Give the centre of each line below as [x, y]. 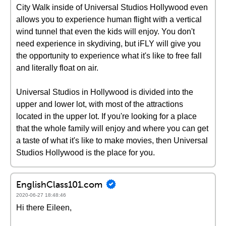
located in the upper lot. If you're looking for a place [106, 116]
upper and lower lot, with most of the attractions [100, 104]
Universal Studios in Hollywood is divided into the [105, 92]
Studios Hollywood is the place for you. [86, 153]
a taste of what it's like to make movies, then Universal [112, 140]
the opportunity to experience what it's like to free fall [109, 56]
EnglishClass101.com [59, 184]
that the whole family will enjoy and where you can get [112, 128]
